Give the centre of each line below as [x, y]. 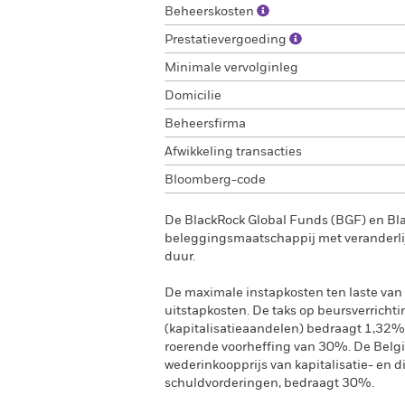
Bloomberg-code [215, 180]
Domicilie [193, 96]
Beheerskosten [211, 12]
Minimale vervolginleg [231, 68]
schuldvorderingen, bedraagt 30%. [269, 383]
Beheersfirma [205, 124]
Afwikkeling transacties [233, 152]
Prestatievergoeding [227, 40]
